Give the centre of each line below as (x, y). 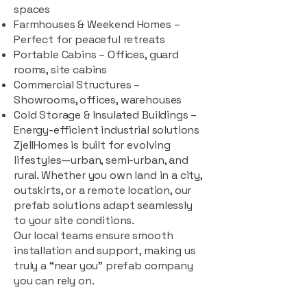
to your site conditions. (74, 220)
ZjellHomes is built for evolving (92, 145)
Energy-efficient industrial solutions (107, 130)
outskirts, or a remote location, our (103, 190)
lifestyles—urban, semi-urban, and (101, 160)
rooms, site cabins (61, 69)
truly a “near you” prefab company (103, 265)
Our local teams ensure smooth (94, 235)
